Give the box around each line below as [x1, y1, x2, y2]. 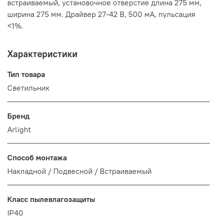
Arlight [7, 124, 31, 135]
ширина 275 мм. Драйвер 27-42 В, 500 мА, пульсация [7, 9, 195, 19]
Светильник [7, 83, 49, 93]
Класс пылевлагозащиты [7, 194, 95, 204]
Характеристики [7, 48, 77, 60]
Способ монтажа [7, 153, 67, 163]
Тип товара [7, 69, 45, 79]
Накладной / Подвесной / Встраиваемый [7, 166, 152, 176]
